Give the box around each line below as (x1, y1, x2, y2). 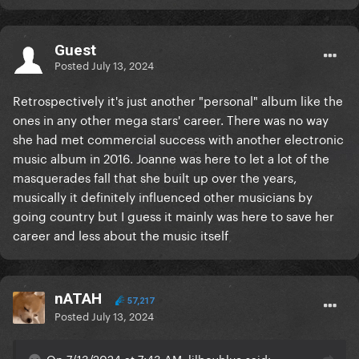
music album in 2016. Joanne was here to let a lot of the (13, 147, 329, 167)
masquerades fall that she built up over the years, (13, 167, 296, 187)
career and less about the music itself (13, 224, 228, 244)
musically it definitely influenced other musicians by (13, 186, 313, 206)
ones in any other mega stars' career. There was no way (13, 109, 329, 129)
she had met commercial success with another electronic (13, 128, 344, 148)
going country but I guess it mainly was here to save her (13, 205, 334, 225)
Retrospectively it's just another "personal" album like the (13, 90, 343, 110)
